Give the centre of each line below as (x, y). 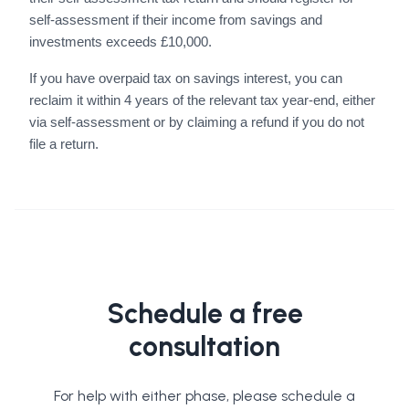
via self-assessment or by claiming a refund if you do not (197, 123)
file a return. (64, 145)
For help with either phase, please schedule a (204, 396)
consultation (204, 347)
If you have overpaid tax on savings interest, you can (186, 79)
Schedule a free (204, 314)
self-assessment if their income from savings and (176, 21)
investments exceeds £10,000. (121, 42)
